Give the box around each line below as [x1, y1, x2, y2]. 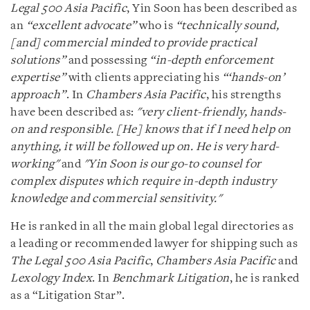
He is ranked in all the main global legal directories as [10, 220, 293, 232]
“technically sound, [175, 19, 279, 32]
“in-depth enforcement [149, 54, 274, 66]
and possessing [66, 54, 149, 66]
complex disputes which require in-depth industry [10, 175, 276, 188]
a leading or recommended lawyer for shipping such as [10, 237, 298, 250]
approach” [10, 89, 66, 101]
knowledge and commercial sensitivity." [10, 192, 221, 205]
